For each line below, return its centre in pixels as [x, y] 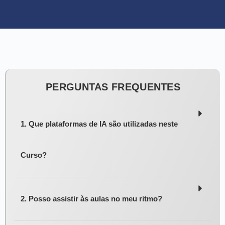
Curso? [34, 155]
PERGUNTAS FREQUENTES [113, 87]
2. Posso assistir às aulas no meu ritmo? [92, 199]
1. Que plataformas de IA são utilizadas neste [99, 124]
